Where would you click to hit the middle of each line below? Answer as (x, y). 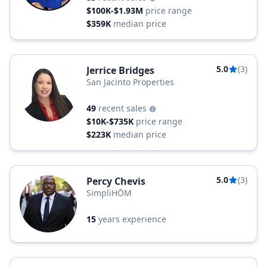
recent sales (124, 108)
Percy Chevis (116, 181)
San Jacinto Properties (130, 82)
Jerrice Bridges (120, 70)
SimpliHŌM (109, 193)
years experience (132, 219)
